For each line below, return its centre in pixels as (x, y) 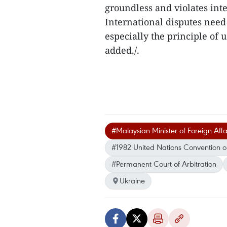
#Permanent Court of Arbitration (164, 164)
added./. (122, 50)
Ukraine (132, 180)
